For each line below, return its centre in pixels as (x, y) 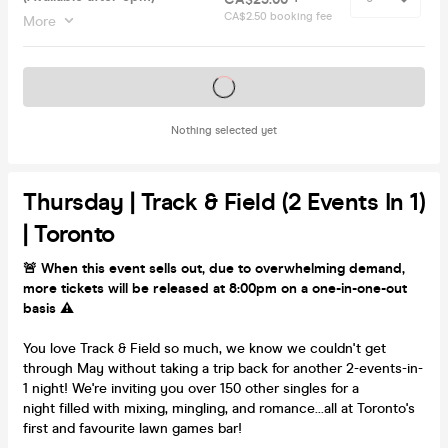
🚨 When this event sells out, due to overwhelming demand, (214, 268)
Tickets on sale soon (224, 86)
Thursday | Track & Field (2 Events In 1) (224, 202)
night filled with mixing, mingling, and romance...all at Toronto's (219, 408)
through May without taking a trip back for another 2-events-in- (223, 368)
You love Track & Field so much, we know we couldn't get (204, 348)
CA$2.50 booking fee (278, 16)
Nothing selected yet (224, 130)
